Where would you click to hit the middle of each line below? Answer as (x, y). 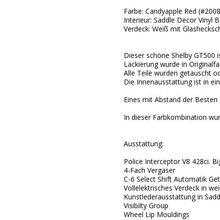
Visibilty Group (146, 206)
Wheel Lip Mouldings (156, 214)
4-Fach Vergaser (149, 170)
